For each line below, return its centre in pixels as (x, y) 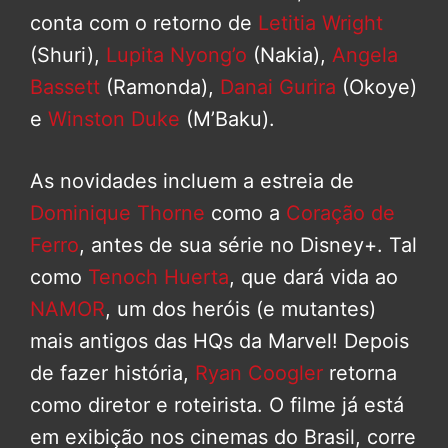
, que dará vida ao (313, 276)
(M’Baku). (227, 118)
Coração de (340, 212)
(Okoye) (376, 86)
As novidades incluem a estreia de (192, 180)
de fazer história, (112, 372)
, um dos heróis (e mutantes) (240, 308)
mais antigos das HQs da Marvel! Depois (219, 340)
